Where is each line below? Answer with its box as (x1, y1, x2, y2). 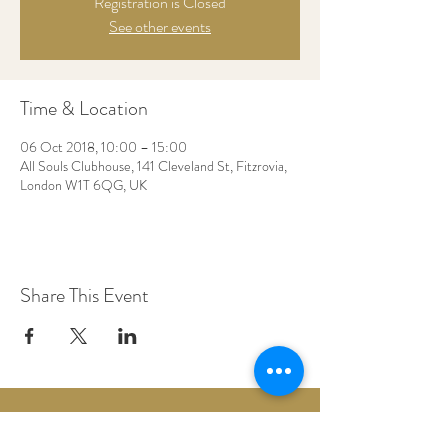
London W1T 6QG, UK (20, 175, 147, 195)
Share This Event (20, 281, 149, 310)
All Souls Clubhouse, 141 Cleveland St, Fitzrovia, (20, 156, 287, 176)
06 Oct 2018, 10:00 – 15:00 (20, 137, 187, 157)
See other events (109, 15, 211, 38)
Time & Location (20, 94, 148, 123)
